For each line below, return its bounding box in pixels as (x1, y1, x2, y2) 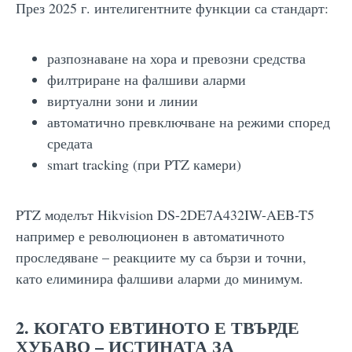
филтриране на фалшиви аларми (47, 69, 246, 89)
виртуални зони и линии (47, 90, 198, 110)
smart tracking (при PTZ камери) (47, 154, 241, 174)
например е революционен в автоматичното (16, 225, 284, 245)
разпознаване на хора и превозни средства (47, 48, 306, 68)
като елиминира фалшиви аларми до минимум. (16, 268, 303, 288)
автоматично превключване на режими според (47, 112, 330, 131)
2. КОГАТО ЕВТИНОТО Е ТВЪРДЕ (16, 313, 299, 340)
